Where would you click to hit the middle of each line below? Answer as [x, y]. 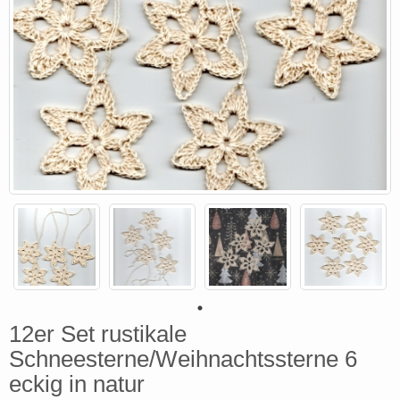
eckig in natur [77, 384]
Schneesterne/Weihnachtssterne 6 [183, 359]
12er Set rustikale [98, 334]
